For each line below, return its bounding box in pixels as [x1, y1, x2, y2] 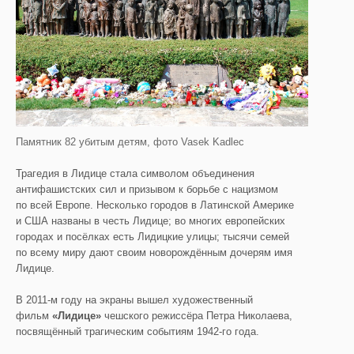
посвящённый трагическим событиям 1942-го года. [16, 326, 259, 338]
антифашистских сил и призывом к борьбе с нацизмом [16, 183, 278, 196]
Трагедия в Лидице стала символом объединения [16, 168, 254, 180]
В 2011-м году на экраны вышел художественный [16, 294, 253, 307]
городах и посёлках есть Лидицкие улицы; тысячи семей [16, 231, 289, 243]
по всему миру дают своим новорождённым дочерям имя [16, 247, 292, 259]
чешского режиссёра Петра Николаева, [101, 310, 292, 322]
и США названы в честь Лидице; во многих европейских [16, 215, 285, 228]
